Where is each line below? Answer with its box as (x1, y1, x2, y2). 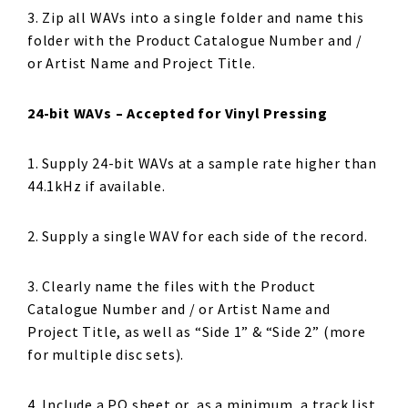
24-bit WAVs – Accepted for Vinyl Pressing (27, 104, 328, 122)
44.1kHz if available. (27, 177, 166, 195)
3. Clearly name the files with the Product (27, 277, 316, 295)
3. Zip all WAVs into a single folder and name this (27, 8, 364, 26)
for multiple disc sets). (27, 345, 185, 363)
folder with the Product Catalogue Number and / (27, 31, 362, 49)
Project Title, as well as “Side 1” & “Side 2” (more (27, 322, 366, 341)
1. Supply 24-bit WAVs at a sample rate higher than (27, 154, 377, 172)
